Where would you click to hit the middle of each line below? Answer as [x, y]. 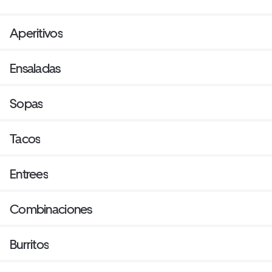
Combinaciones [51, 209]
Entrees [29, 174]
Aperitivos [36, 33]
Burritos [29, 244]
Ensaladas [35, 68]
